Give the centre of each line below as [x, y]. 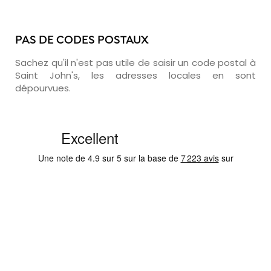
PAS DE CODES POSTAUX [82, 41]
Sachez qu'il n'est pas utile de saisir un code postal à [135, 62]
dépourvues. [43, 88]
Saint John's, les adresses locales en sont [135, 75]
